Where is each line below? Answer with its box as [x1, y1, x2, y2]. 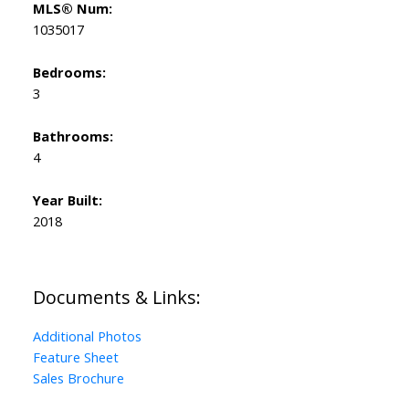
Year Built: [32, 191, 102, 210]
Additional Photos [32, 327, 142, 346]
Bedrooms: [32, 63, 106, 82]
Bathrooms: [32, 127, 113, 146]
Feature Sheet [32, 348, 119, 367]
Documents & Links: [32, 285, 201, 310]
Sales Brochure [32, 369, 124, 388]
